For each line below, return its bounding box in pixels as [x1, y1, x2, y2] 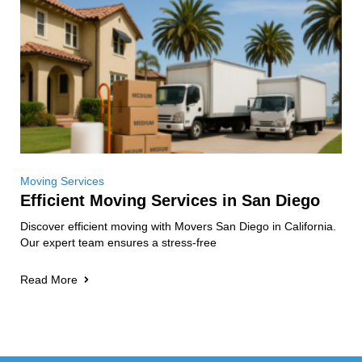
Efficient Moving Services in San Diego [20, 191, 320, 209]
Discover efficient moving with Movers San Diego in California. [20, 219, 336, 233]
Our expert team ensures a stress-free [20, 235, 217, 249]
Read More [20, 272, 78, 286]
